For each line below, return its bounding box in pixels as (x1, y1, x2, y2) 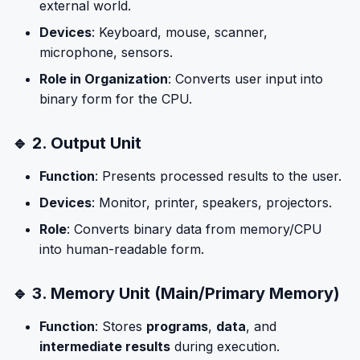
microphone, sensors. (39, 44, 173, 60)
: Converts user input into (168, 71, 323, 87)
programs (146, 318, 208, 334)
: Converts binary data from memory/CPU (67, 221, 322, 237)
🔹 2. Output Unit (12, 133, 141, 153)
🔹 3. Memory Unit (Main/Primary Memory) (12, 284, 340, 303)
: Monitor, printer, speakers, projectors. (92, 194, 332, 211)
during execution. (170, 338, 280, 354)
